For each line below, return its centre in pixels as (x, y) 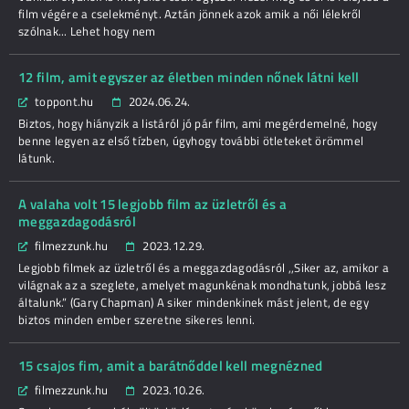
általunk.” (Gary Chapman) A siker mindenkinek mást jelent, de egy (194, 302)
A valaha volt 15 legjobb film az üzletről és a (152, 204)
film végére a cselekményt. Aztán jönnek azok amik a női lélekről (190, 14)
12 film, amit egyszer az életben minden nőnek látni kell (189, 77)
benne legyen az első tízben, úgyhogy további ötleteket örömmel (191, 141)
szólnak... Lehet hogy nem (87, 31)
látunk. (37, 158)
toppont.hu (64, 101)
